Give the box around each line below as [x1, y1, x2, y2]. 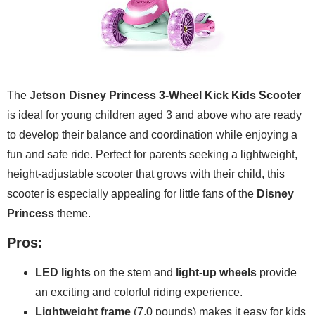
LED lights [35, 266, 91, 279]
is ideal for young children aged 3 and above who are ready [7, 108, 302, 121]
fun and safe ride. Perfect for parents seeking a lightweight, [7, 148, 297, 160]
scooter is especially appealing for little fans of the [7, 187, 257, 200]
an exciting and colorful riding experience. [35, 286, 243, 299]
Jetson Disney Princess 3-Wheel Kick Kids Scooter [30, 89, 301, 101]
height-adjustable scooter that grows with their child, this [7, 167, 285, 180]
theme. [54, 207, 91, 219]
